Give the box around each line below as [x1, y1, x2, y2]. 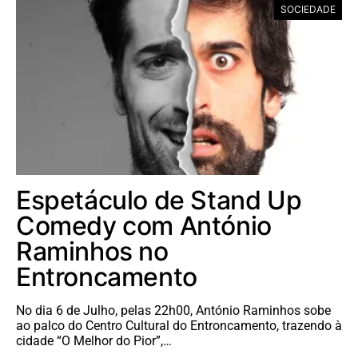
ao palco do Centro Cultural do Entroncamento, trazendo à [16, 318, 342, 334]
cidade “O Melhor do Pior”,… [16, 333, 172, 349]
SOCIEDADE [280, 3, 336, 16]
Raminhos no [16, 236, 169, 268]
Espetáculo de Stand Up [16, 185, 302, 217]
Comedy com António [16, 210, 272, 242]
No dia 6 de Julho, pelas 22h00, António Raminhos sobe [16, 303, 331, 319]
